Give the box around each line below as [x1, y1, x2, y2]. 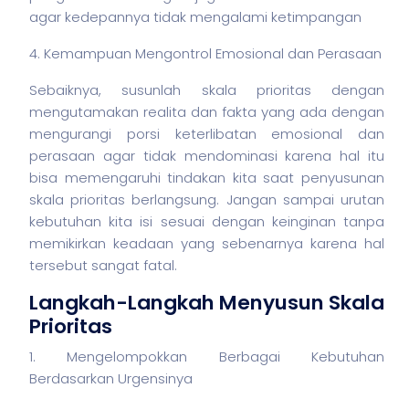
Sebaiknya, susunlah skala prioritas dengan [29, 80, 384, 100]
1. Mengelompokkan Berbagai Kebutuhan [29, 347, 384, 366]
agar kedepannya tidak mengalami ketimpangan [29, 7, 362, 26]
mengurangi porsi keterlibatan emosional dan [29, 124, 384, 143]
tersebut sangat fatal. [29, 256, 177, 275]
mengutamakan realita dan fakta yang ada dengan [29, 102, 384, 121]
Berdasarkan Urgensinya [29, 369, 193, 388]
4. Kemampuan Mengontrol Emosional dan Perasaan [29, 44, 382, 63]
